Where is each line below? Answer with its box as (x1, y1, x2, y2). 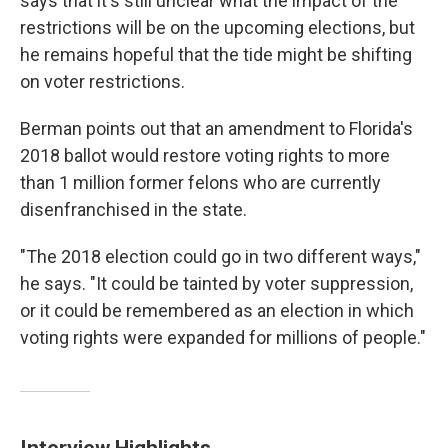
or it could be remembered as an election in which (20, 300, 414, 322)
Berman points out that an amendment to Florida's (20, 118, 413, 140)
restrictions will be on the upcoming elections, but (20, 17, 415, 39)
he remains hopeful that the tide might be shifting (20, 44, 412, 66)
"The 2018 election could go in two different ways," (20, 246, 421, 268)
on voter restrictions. (20, 71, 185, 93)
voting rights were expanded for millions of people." (20, 327, 426, 349)
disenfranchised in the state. (20, 199, 247, 221)
